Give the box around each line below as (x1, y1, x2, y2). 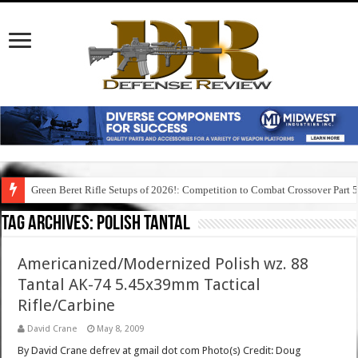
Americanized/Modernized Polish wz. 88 (18, 254, 309, 274)
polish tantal (97, 213, 191, 236)
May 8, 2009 (97, 324, 145, 335)
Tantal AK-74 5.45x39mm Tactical (18, 275, 261, 295)
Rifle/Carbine (18, 296, 116, 316)
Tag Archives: (2, 213, 97, 236)
